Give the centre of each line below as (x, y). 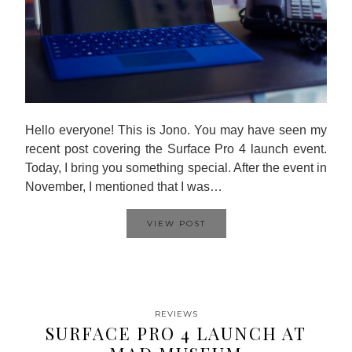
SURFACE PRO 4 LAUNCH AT (176, 333)
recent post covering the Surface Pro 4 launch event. (176, 149)
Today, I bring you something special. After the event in (176, 168)
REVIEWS (176, 314)
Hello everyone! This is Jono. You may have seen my (176, 130)
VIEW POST (176, 224)
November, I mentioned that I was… (124, 187)
